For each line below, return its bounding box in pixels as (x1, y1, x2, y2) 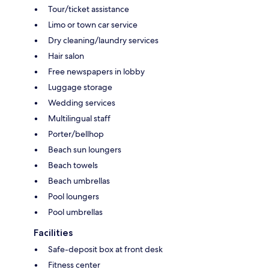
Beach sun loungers (48, 144, 121, 155)
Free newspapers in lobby (48, 65, 145, 77)
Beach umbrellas (48, 175, 110, 186)
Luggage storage (48, 81, 112, 92)
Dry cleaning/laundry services (48, 34, 159, 46)
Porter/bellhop (48, 128, 104, 139)
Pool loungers (48, 190, 99, 202)
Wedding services (48, 97, 115, 108)
